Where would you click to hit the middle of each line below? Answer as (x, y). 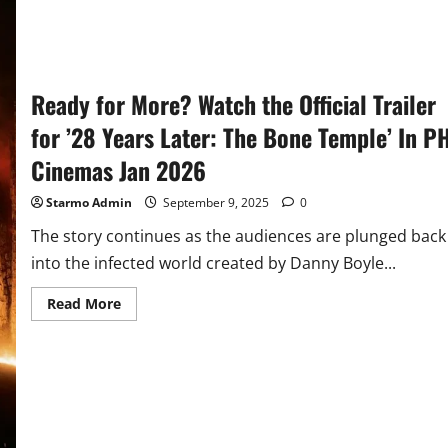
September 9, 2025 (215, 202)
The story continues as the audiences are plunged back (238, 235)
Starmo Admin (88, 202)
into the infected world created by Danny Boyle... (213, 262)
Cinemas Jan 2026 (118, 169)
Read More (83, 303)
